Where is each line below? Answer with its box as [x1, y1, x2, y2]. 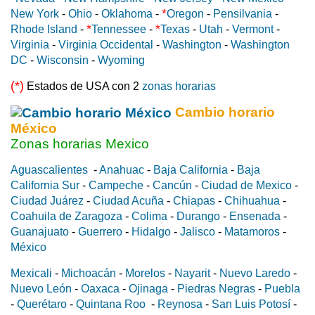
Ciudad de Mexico [201, 179, 292, 191]
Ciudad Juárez [11, 194, 84, 207]
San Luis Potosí [212, 297, 290, 310]
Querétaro [17, 297, 67, 310]
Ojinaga [129, 282, 168, 295]
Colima [131, 210, 167, 222]
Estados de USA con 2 [24, 79, 142, 92]
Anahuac [99, 163, 144, 176]
